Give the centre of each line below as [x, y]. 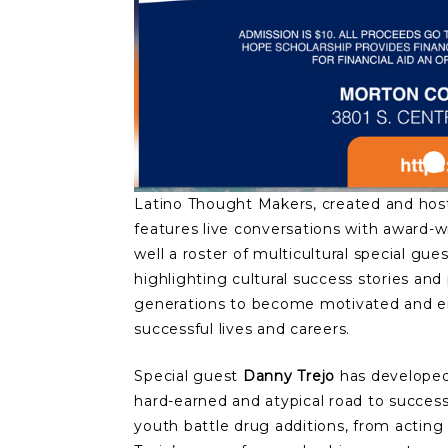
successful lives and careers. [242, 329]
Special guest [188, 376]
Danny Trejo [289, 376]
